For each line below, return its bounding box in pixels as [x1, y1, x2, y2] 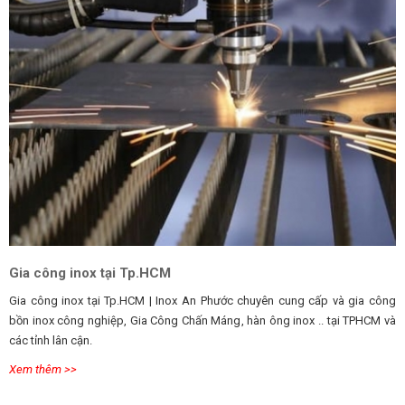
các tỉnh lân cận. [9, 334, 92, 348]
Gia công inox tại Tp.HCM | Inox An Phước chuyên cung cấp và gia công [9, 294, 396, 308]
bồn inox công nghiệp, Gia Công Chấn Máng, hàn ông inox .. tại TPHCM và [9, 314, 396, 328]
